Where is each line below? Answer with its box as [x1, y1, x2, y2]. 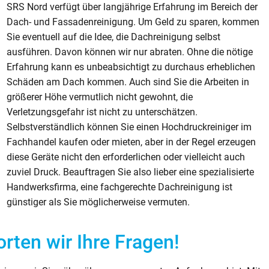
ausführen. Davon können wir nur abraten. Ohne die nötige [7, 46, 253, 58]
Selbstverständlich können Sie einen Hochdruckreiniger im [7, 121, 252, 133]
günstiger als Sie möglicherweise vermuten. [7, 196, 190, 208]
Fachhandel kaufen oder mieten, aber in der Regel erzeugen [7, 136, 256, 148]
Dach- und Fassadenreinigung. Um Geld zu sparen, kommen [7, 16, 260, 28]
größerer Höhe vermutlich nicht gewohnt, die [7, 91, 193, 103]
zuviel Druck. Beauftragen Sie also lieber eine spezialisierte [7, 166, 255, 178]
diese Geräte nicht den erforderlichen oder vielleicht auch [7, 151, 246, 163]
